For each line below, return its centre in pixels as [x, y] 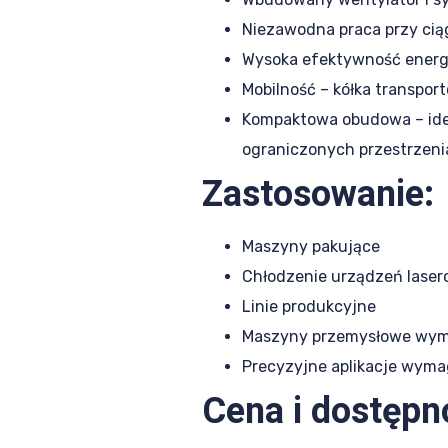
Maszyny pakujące [311, 247]
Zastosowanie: [318, 195]
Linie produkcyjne [309, 307]
